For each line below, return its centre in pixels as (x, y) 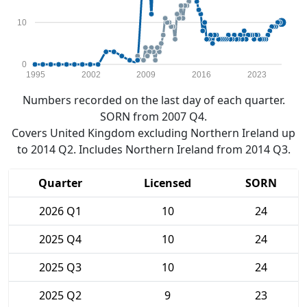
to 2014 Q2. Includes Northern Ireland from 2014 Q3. (153, 149)
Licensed (168, 183)
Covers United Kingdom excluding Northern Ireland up (153, 133)
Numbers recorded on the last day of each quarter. (153, 100)
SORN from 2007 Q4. (153, 116)
